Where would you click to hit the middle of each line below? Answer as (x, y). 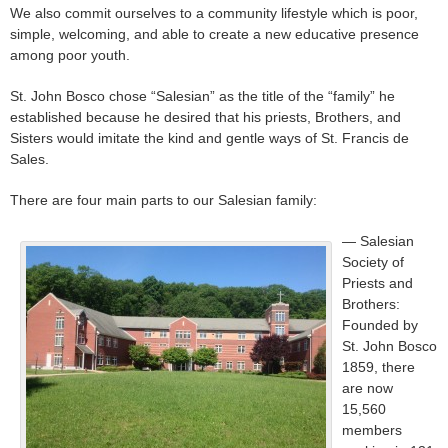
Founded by (380, 325)
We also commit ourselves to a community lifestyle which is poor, (214, 13)
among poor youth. (70, 55)
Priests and (377, 283)
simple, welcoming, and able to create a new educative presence (214, 34)
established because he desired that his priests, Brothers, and (205, 117)
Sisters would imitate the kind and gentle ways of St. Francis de (209, 138)
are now (367, 388)
